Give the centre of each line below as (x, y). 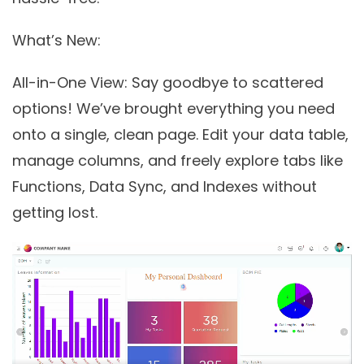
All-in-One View (68, 83)
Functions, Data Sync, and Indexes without (165, 187)
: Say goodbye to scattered (224, 83)
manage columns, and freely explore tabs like (178, 161)
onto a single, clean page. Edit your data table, (180, 135)
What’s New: (56, 41)
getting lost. (55, 213)
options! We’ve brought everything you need (173, 109)
